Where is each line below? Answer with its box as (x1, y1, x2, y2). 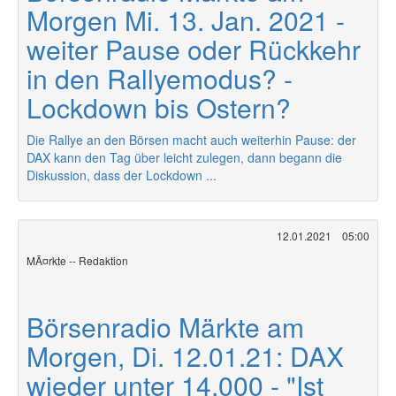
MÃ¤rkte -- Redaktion (27, 253, 128, 268)
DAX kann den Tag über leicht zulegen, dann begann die (27, 148, 342, 166)
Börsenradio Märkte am (27, 308, 304, 346)
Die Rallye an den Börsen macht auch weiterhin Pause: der (27, 131, 356, 148)
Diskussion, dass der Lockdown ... (27, 166, 217, 184)
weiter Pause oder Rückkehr (27, 30, 361, 68)
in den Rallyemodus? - (27, 59, 293, 97)
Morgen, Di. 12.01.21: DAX (27, 337, 344, 375)
